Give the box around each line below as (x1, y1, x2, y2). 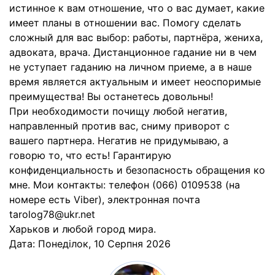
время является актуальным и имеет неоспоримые (9, 76, 261, 88)
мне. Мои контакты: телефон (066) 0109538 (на (9, 179, 240, 191)
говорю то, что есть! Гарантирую (9, 149, 171, 161)
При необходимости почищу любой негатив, (9, 105, 227, 117)
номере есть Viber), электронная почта (9, 193, 200, 206)
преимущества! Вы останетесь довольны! (9, 90, 213, 103)
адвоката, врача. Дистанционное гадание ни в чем (9, 46, 257, 58)
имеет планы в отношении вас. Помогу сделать (9, 17, 241, 29)
